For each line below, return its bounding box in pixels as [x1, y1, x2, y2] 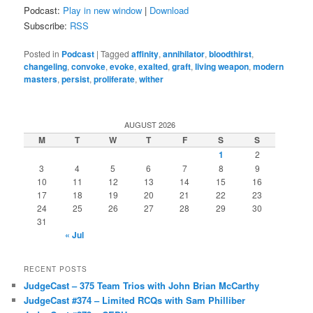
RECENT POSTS [24, 263, 88, 274]
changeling [24, 60, 68, 73]
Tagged [101, 48, 130, 60]
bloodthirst [209, 48, 252, 61]
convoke [71, 60, 106, 73]
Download [150, 3, 189, 17]
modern [253, 60, 284, 73]
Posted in [24, 48, 60, 60]
